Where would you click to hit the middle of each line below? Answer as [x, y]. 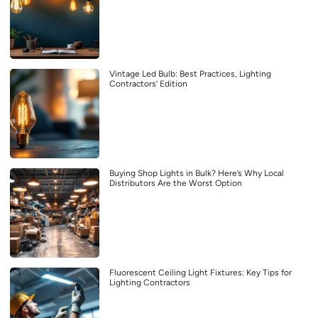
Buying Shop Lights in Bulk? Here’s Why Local [197, 173]
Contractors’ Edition [148, 83]
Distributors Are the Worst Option [176, 183]
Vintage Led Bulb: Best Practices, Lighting [190, 73]
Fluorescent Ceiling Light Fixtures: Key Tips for [201, 272]
